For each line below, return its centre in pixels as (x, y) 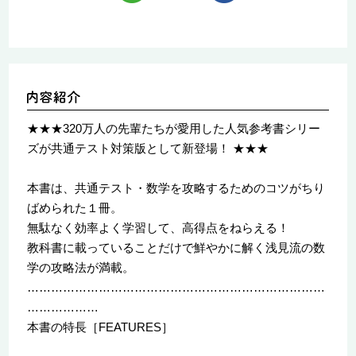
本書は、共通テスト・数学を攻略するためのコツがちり (176, 188)
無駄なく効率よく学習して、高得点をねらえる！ (158, 227)
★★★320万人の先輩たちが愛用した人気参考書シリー (173, 128)
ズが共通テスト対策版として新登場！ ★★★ (147, 148)
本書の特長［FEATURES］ (100, 327)
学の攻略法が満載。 (80, 267)
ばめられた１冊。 (74, 207)
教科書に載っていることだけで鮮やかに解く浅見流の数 (176, 247)
